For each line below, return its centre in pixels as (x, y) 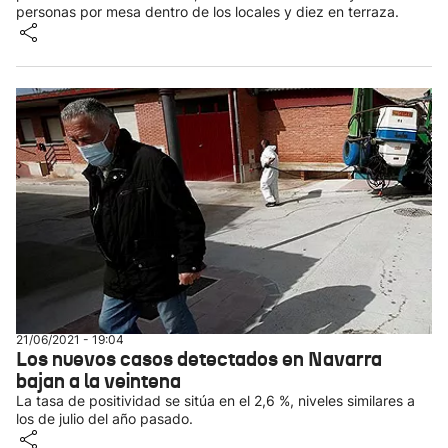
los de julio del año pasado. (104, 418)
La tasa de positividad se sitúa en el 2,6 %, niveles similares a (215, 400)
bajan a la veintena (98, 381)
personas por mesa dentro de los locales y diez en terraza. (207, 11)
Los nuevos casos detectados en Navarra (199, 359)
